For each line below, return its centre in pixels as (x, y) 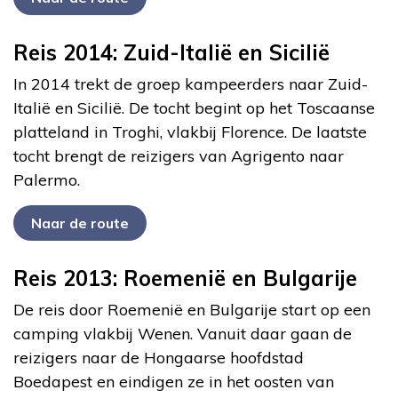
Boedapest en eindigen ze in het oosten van (174, 381)
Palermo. (47, 179)
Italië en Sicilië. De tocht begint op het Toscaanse (194, 107)
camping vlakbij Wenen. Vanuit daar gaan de (183, 333)
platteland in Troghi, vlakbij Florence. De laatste (190, 131)
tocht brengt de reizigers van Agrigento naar (179, 155)
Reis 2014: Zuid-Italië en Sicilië (171, 52)
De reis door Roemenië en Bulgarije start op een (192, 309)
